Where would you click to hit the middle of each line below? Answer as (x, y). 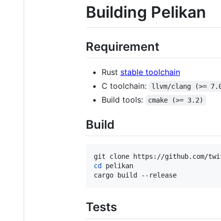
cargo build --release (135, 175)
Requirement (123, 46)
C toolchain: (125, 86)
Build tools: (124, 100)
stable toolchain (150, 72)
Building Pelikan (146, 12)
